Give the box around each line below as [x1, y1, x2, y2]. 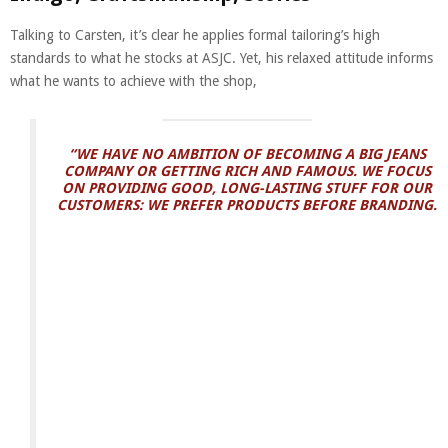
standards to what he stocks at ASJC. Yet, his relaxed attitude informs [10, 49, 433, 66]
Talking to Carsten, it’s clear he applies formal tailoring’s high [10, 26, 380, 43]
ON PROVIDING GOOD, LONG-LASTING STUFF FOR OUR [62, 179, 432, 196]
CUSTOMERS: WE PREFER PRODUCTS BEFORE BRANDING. [57, 196, 437, 213]
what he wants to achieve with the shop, [10, 72, 257, 89]
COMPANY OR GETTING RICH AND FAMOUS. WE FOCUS [63, 162, 431, 179]
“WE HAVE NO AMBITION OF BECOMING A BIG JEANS [68, 145, 426, 162]
